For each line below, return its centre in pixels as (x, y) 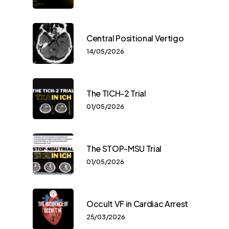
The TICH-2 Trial (116, 93)
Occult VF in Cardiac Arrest (137, 203)
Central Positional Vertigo (135, 38)
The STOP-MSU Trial (124, 148)
